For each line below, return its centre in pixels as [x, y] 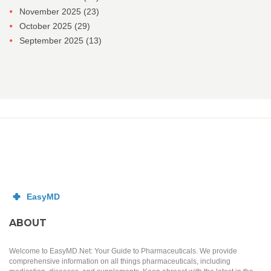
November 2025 [51, 12]
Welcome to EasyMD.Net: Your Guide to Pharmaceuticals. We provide [123, 251]
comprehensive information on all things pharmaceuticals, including [120, 262]
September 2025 [53, 41]
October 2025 [47, 26]
